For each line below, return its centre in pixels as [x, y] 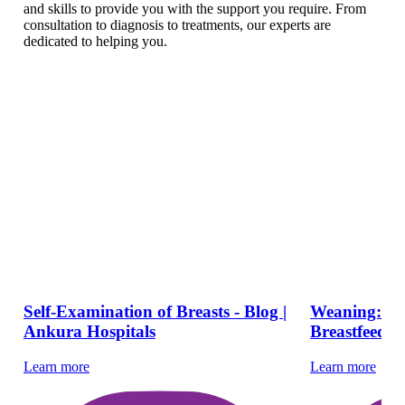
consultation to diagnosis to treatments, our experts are [177, 24]
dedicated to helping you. [95, 41]
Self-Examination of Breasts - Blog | [155, 311]
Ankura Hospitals [89, 331]
